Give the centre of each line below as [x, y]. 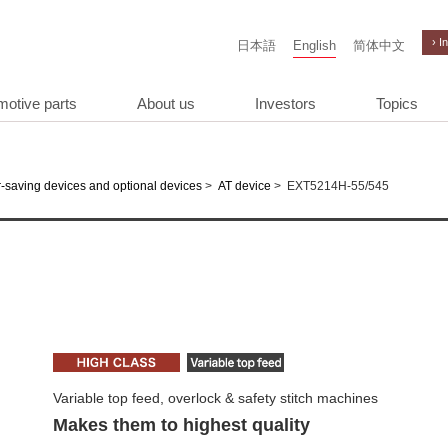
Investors [285, 104]
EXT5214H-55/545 [335, 186]
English [314, 46]
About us [166, 104]
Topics [397, 104]
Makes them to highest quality [181, 425]
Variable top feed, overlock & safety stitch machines [215, 398]
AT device [244, 186]
